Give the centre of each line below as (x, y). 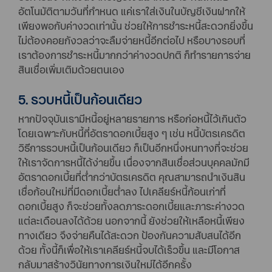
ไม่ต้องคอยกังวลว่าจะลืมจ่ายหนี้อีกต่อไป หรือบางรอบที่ (132, 40)
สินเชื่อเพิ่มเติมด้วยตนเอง (71, 69)
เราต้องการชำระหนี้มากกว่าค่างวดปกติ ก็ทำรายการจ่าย (134, 55)
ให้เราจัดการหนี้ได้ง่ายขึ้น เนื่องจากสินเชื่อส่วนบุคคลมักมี (134, 162)
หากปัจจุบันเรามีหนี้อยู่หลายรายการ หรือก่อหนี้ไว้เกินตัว (132, 118)
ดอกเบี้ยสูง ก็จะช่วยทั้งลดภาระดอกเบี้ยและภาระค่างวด (131, 206)
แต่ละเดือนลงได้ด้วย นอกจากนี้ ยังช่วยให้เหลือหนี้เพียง (131, 220)
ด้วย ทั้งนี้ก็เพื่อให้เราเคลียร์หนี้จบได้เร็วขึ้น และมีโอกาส (129, 250)
